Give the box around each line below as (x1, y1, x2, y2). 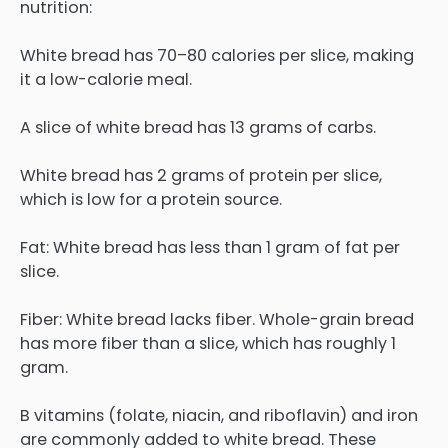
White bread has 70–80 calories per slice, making (20, 43, 414, 67)
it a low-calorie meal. (20, 67, 192, 91)
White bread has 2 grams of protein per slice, (20, 163, 382, 187)
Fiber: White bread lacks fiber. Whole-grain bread (20, 308, 414, 332)
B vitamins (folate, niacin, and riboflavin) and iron (20, 404, 418, 428)
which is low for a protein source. (20, 187, 282, 211)
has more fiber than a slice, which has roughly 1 (20, 332, 396, 356)
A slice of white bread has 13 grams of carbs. (20, 115, 376, 139)
